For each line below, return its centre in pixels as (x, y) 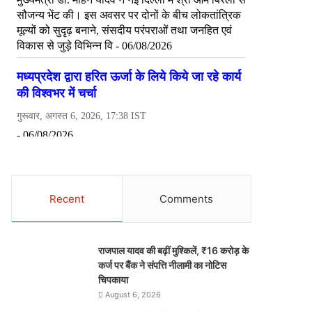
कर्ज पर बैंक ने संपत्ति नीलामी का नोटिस (163, 265)
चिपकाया (114, 280)
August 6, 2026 (133, 295)
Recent (67, 199)
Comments (187, 199)
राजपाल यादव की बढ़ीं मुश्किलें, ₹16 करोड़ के (174, 250)
